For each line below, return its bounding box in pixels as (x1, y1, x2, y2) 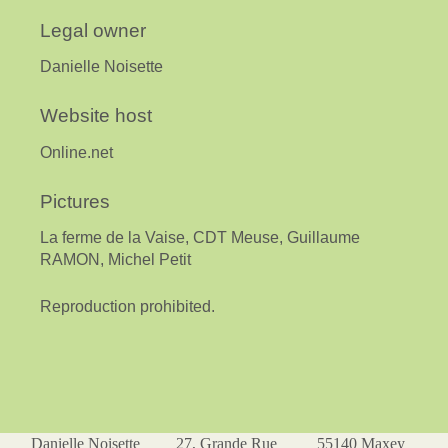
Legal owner (40, 19, 146, 41)
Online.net (40, 143, 113, 161)
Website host (40, 105, 152, 127)
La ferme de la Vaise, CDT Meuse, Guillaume (40, 229, 360, 247)
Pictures (40, 190, 110, 212)
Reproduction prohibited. (40, 298, 215, 316)
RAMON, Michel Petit (40, 251, 191, 269)
